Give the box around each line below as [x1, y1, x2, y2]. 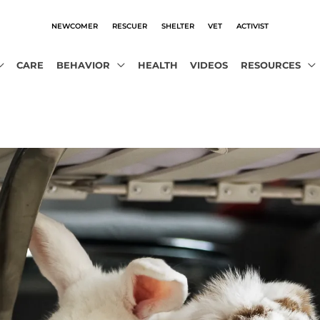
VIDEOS [190, 59, 229, 71]
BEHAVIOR [56, 59, 110, 71]
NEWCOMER [51, 21, 98, 30]
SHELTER [161, 21, 194, 30]
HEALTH [137, 59, 178, 71]
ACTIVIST [236, 21, 269, 30]
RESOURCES [240, 59, 301, 71]
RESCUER [111, 21, 147, 30]
